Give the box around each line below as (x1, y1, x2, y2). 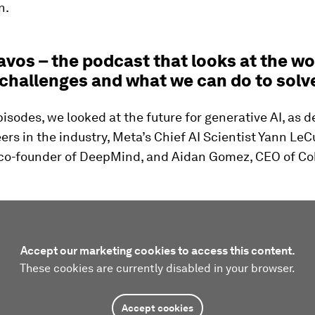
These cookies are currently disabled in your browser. (20, 262, 295, 275)
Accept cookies (122, 302, 193, 314)
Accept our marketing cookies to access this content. (20, 244, 295, 257)
